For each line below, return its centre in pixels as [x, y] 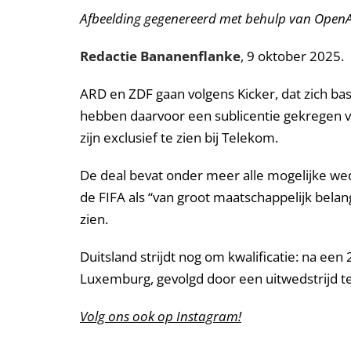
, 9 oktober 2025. [292, 56]
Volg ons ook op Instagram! [161, 316]
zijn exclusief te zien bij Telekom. [179, 137]
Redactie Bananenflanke [160, 56]
